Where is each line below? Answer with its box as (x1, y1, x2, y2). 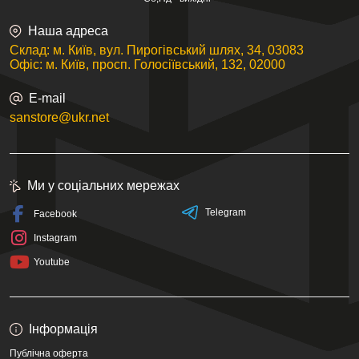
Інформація (29, 322, 98, 336)
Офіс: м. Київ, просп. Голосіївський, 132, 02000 (10, 58, 285, 71)
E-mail (29, 91, 66, 105)
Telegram (204, 207, 246, 218)
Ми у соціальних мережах (27, 179, 179, 192)
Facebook (34, 208, 77, 220)
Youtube (34, 256, 70, 268)
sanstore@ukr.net (10, 111, 109, 124)
